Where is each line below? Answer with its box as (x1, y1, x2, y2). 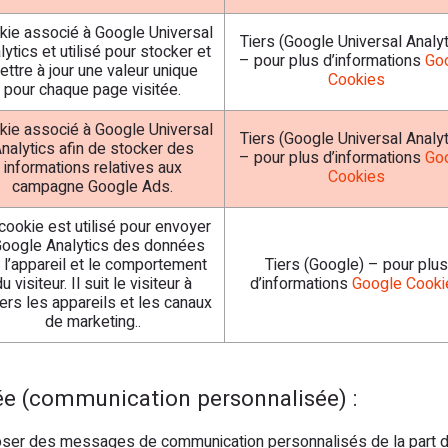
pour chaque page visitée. (4, 78, 181, 102)
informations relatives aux (3, 156, 182, 180)
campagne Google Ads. (12, 175, 173, 199)
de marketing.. (44, 310, 141, 334)
